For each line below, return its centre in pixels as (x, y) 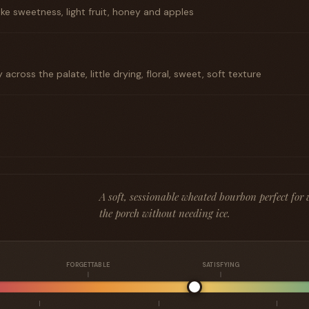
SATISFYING (221, 265)
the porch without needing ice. (165, 213)
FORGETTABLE (88, 265)
